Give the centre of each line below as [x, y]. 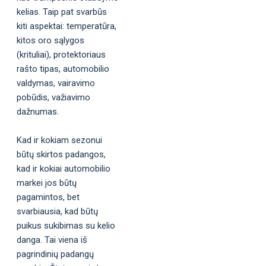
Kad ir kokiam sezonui [59, 140]
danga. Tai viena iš [52, 240]
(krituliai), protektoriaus [61, 54]
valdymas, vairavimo [56, 83]
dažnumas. [38, 111]
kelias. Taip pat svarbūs [62, 12]
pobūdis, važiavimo [53, 97]
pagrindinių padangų [55, 254]
